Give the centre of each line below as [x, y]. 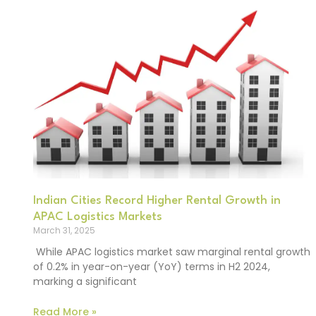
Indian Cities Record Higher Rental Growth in [157, 201]
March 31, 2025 [64, 231]
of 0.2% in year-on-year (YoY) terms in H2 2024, [152, 267]
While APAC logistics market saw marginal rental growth [172, 252]
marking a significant [85, 282]
